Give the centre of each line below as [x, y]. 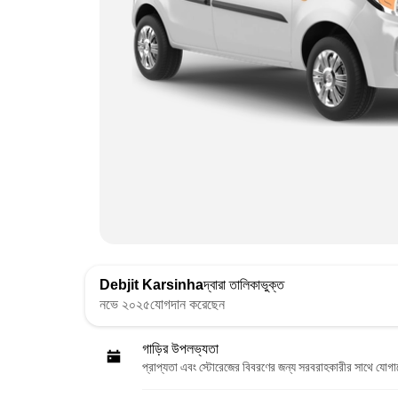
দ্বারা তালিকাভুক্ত [244, 284]
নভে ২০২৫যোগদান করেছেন [162, 304]
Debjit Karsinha [151, 284]
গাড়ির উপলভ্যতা [180, 348]
